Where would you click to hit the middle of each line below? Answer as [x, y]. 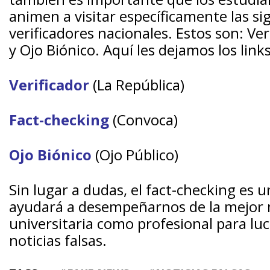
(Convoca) [143, 120]
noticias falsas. [58, 240]
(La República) [137, 85]
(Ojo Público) [135, 155]
